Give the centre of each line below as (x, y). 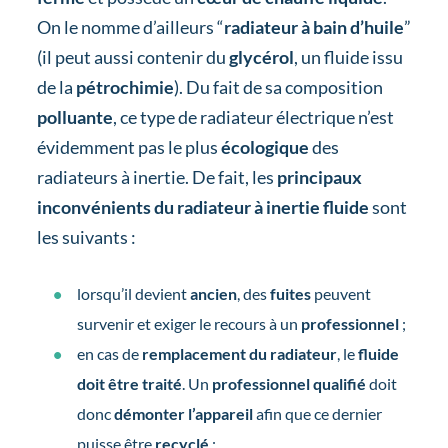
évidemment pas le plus (127, 146)
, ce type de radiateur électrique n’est (253, 116)
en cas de (109, 353)
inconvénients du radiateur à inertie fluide (204, 206)
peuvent (342, 293)
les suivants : (86, 236)
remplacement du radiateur (239, 353)
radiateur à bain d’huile (313, 26)
